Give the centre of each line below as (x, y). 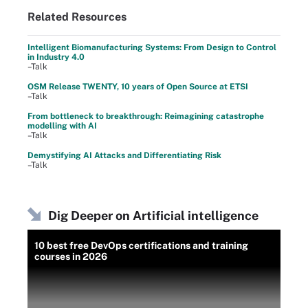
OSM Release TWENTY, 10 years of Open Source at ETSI (138, 86)
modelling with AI (62, 125)
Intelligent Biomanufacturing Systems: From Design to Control (152, 47)
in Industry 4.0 (56, 57)
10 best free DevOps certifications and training (141, 245)
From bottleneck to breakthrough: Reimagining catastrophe (146, 116)
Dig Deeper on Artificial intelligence (153, 215)
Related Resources (77, 16)
